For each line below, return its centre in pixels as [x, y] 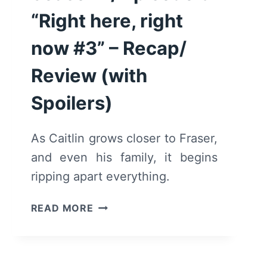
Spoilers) [72, 103]
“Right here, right [107, 21]
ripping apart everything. [100, 177]
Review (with [89, 76]
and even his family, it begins [124, 158]
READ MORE [62, 208]
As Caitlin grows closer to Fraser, [124, 139]
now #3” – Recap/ [108, 48]
